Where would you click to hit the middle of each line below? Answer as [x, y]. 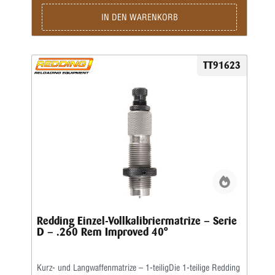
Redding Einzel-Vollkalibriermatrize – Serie [137, 221]
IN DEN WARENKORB [139, 17]
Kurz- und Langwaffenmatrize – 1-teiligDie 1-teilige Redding [138, 268]
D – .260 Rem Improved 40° [102, 232]
